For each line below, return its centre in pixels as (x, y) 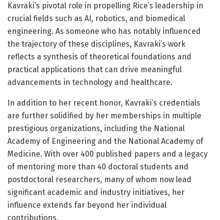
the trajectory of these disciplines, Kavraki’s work (96, 44)
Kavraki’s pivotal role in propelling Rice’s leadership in (105, 6)
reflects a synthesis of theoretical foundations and (99, 57)
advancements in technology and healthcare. (90, 82)
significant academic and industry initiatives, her (96, 192)
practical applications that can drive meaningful (95, 70)
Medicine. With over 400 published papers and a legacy (108, 154)
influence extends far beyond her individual (87, 205)
